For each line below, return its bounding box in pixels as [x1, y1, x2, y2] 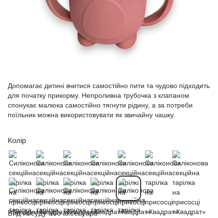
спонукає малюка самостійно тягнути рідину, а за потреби [8, 101, 193, 109]
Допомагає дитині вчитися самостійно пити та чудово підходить [8, 81, 210, 90]
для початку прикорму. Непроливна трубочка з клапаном [8, 91, 189, 99]
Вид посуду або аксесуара [8, 208, 97, 217]
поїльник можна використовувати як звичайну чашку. [8, 110, 175, 119]
